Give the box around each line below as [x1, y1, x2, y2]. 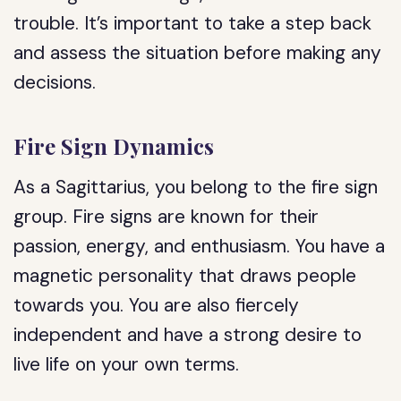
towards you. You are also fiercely [13, 293, 300, 318]
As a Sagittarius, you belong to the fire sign [13, 175, 379, 200]
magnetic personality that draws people [13, 263, 357, 288]
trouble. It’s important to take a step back [13, 11, 372, 36]
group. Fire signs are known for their [13, 204, 320, 229]
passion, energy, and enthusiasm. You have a [13, 234, 386, 259]
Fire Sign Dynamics [13, 132, 215, 160]
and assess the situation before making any [13, 40, 382, 65]
